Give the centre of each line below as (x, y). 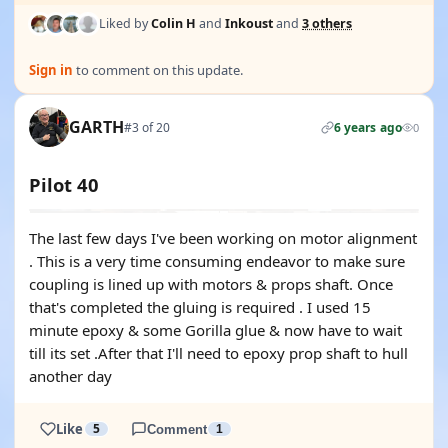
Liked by (125, 23)
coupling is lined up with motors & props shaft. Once (211, 284)
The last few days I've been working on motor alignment (223, 238)
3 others (327, 23)
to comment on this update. (158, 70)
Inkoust (249, 23)
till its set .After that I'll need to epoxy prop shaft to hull (218, 353)
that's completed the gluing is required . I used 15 (200, 307)
